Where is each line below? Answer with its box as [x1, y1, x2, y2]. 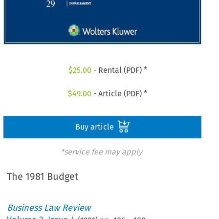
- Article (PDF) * [91, 88, 148, 98]
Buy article [75, 122, 116, 131]
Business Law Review [7, 202, 91, 214]
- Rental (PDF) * [91, 66, 147, 75]
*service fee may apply [60, 147, 142, 156]
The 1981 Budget [7, 171, 79, 183]
